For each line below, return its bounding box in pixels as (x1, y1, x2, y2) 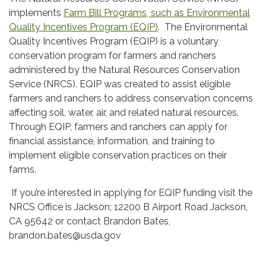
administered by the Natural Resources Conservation (9, 64, 240, 75)
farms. (9, 163, 39, 175)
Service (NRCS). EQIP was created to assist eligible (9, 78, 230, 90)
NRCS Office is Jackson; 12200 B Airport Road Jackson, (9, 201, 248, 213)
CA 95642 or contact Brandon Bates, (9, 215, 170, 227)
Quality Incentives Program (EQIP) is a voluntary (9, 35, 218, 47)
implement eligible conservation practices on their (9, 149, 227, 161)
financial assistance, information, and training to (9, 135, 215, 147)
